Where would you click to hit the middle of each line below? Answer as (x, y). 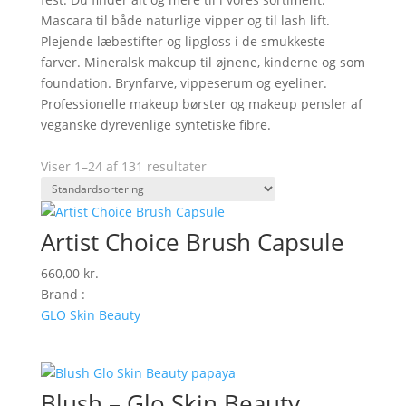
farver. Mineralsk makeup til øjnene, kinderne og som (203, 62)
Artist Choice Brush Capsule (192, 242)
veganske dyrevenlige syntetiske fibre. (155, 125)
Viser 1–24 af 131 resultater (123, 166)
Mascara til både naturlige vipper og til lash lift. (185, 20)
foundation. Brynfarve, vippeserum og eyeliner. (184, 83)
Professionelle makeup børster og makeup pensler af (201, 104)
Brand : (63, 294)
